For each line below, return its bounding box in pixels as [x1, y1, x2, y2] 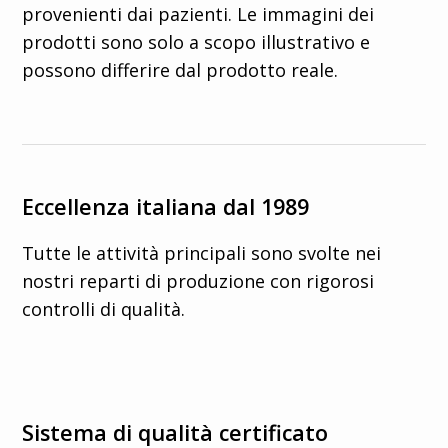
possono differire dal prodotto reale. [22, 57, 339, 82]
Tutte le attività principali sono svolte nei [22, 240, 382, 265]
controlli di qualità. [22, 296, 186, 321]
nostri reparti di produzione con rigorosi [22, 268, 375, 293]
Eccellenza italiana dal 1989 [22, 191, 310, 221]
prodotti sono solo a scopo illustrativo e [22, 29, 371, 54]
